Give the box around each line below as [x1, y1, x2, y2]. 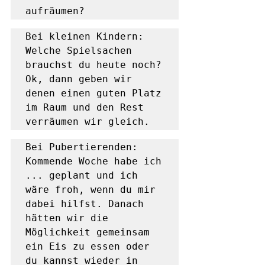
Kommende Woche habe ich [25, 156, 161, 167]
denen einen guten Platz [25, 88, 161, 99]
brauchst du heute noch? [25, 59, 161, 70]
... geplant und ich [25, 170, 138, 181]
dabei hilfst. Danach [25, 198, 144, 209]
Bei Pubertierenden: [25, 141, 138, 153]
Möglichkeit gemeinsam [25, 227, 150, 238]
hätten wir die [25, 212, 108, 224]
